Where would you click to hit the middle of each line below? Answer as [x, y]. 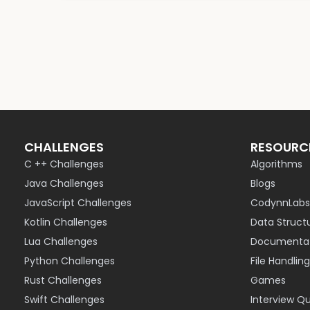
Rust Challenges [63, 280]
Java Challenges [64, 183]
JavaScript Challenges [78, 203]
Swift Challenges [65, 300]
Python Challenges [70, 261]
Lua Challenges [61, 241]
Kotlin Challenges [66, 222]
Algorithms [276, 164]
